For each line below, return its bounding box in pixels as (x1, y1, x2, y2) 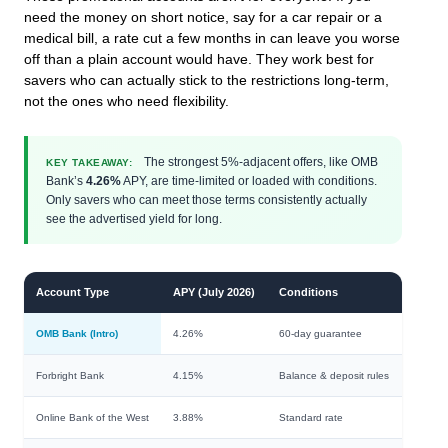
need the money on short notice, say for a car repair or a (24, 9, 382, 25)
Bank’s (46, 173, 86, 187)
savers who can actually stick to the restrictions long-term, (24, 72, 389, 88)
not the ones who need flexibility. (24, 93, 229, 109)
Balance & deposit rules (279, 369, 389, 381)
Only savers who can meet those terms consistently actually (46, 192, 367, 206)
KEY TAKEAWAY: (46, 156, 133, 168)
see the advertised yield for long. (46, 211, 222, 225)
